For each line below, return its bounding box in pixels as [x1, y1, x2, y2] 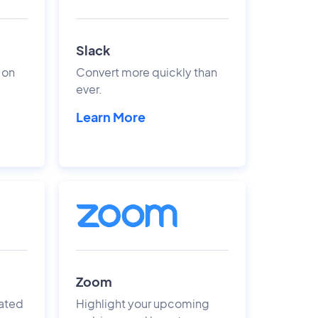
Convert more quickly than [75, 65, 217, 79]
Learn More [75, 109, 146, 125]
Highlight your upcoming [75, 296, 209, 311]
